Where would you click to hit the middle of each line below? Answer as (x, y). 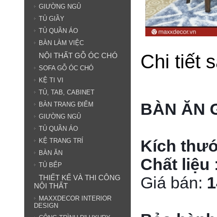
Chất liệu (175, 164)
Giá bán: (174, 183)
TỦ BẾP (50, 165)
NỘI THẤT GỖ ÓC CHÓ (78, 55)
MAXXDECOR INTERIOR (75, 198)
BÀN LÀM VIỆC (61, 43)
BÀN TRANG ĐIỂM (66, 104)
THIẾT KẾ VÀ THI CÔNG (80, 178)
